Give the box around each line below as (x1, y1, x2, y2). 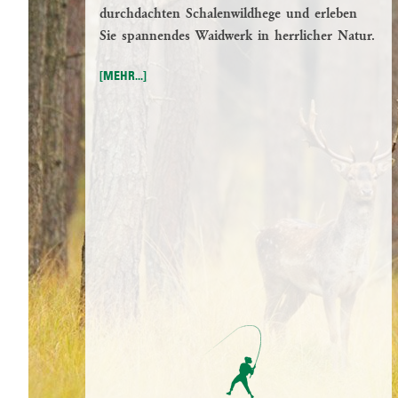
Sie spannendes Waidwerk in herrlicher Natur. (99, 29, 375, 44)
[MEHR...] (99, 70, 147, 84)
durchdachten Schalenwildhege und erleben (99, 7, 357, 22)
